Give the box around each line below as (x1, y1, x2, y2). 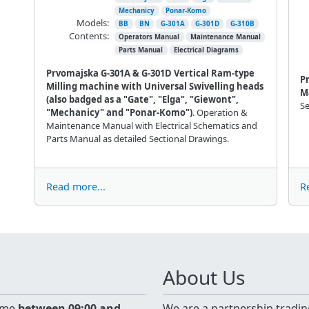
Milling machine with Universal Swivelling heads (46, 79, 263, 92)
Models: (76, 16, 109, 29)
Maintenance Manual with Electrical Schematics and (46, 119, 257, 132)
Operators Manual (119, 32, 180, 41)
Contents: (68, 29, 109, 42)
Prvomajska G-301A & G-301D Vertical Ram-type (46, 66, 255, 79)
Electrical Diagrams (173, 45, 239, 54)
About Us (163, 264, 245, 290)
